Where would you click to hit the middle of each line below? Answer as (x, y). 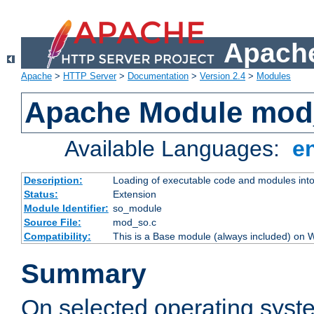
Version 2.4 (223, 76)
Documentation (158, 76)
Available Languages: (176, 149)
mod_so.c (134, 223)
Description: (53, 180)
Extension (134, 194)
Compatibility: (57, 237)
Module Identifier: (66, 209)
